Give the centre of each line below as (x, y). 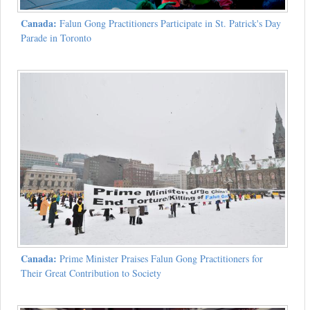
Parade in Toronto (56, 38)
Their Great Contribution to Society (91, 273)
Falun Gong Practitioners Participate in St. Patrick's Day (168, 24)
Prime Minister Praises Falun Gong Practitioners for (159, 259)
